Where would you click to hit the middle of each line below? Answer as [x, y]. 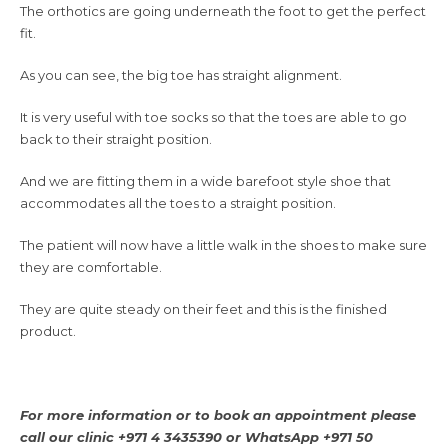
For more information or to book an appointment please [218, 415]
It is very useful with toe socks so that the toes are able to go [213, 117]
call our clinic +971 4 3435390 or [132, 437]
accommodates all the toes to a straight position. [178, 203]
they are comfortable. [91, 267]
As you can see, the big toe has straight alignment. [181, 75]
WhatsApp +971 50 [309, 437]
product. [48, 331]
